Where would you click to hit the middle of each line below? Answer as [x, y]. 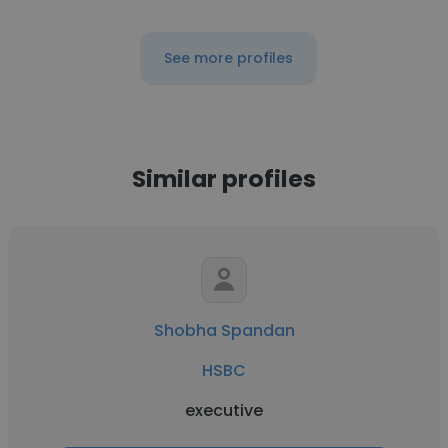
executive [224, 410]
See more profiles [228, 58]
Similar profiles [224, 178]
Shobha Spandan [224, 330]
